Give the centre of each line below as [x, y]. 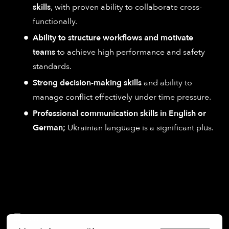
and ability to [167, 83]
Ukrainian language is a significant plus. [140, 128]
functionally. [55, 21]
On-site [40, 218]
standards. [52, 66]
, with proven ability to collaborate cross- [126, 7]
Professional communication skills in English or [119, 113]
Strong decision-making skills [87, 83]
